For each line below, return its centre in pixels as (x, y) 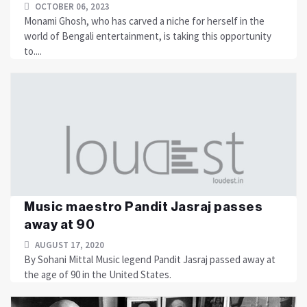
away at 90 (59, 224)
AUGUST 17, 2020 (69, 245)
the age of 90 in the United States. (98, 274)
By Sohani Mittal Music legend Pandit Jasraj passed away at (150, 259)
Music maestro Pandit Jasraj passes (143, 207)
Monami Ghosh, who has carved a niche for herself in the (144, 21)
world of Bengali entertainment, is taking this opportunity (148, 36)
